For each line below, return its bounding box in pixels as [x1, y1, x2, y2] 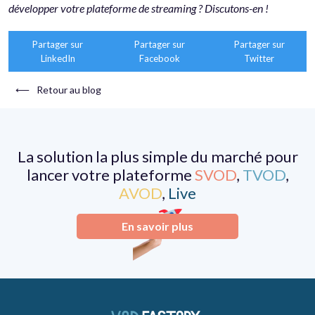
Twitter [244, 52, 275, 64]
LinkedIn [40, 52, 75, 64]
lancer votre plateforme [26, 165, 195, 184]
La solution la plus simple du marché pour [17, 146, 298, 166]
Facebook [139, 52, 180, 64]
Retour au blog [37, 83, 101, 96]
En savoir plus [122, 219, 193, 233]
